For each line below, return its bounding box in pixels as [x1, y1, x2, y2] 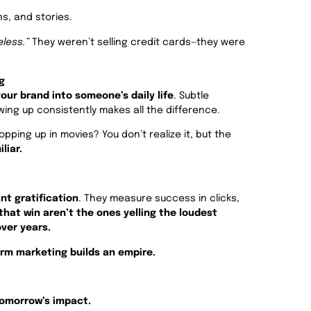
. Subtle [174, 91, 209, 101]
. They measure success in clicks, [78, 194, 239, 204]
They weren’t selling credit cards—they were [29, 37, 245, 47]
